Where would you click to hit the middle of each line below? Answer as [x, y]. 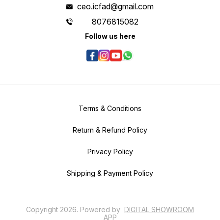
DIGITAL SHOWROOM [159, 210]
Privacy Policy [110, 152]
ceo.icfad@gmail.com [115, 7]
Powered [95, 210]
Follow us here [110, 36]
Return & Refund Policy [110, 130]
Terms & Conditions [110, 109]
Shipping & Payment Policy [110, 173]
